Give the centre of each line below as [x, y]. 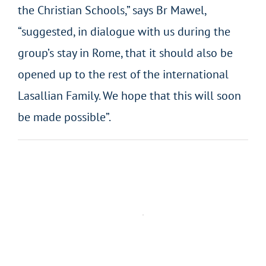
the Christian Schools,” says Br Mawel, [112, 10]
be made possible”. [64, 117]
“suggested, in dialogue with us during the [124, 31]
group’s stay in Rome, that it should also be [125, 53]
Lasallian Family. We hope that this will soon [129, 95]
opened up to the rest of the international [123, 74]
